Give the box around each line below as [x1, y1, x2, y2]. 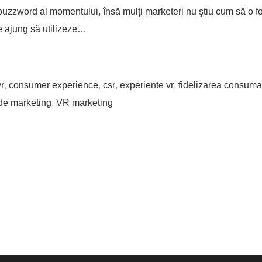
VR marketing [56, 98, 113, 108]
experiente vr [120, 80, 174, 91]
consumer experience [9, 80, 98, 91]
